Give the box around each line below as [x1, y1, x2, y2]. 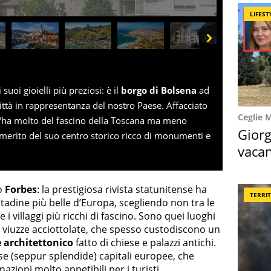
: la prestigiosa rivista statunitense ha [37, 182, 207, 196]
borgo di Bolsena [121, 83, 197, 96]
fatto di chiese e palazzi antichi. [73, 235, 216, 249]
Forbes [5, 182, 37, 196]
